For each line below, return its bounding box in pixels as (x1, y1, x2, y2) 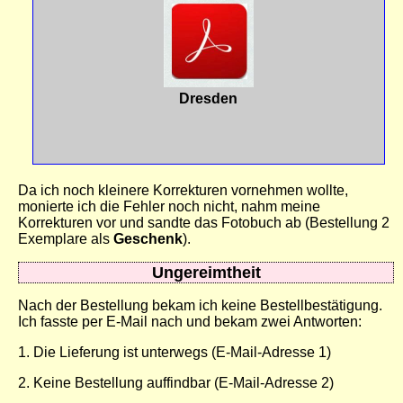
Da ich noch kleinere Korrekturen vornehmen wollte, (18, 183, 348, 199)
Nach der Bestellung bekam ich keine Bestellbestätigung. (18, 298, 382, 314)
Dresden (179, 91, 237, 107)
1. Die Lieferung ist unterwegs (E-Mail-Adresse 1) (18, 345, 331, 361)
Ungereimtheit (151, 263, 261, 282)
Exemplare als (18, 231, 113, 247)
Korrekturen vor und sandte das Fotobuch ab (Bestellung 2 (18, 215, 390, 231)
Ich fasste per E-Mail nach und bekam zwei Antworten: (18, 314, 362, 330)
